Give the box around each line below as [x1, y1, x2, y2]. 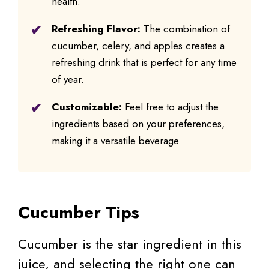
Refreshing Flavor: [52, 22, 141, 37]
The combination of [141, 22, 230, 37]
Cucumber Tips [18, 200, 139, 225]
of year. [52, 72, 84, 87]
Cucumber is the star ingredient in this [18, 234, 241, 254]
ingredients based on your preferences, [52, 116, 225, 131]
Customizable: [52, 100, 122, 115]
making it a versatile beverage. [52, 133, 181, 148]
